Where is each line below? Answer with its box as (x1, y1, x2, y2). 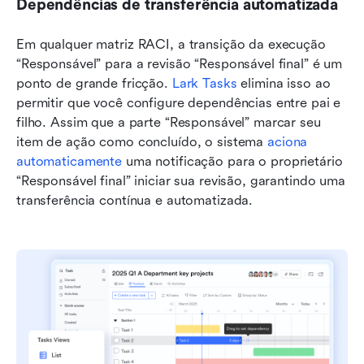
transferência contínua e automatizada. (16, 192, 253, 208)
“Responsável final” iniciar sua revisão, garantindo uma (16, 172, 345, 188)
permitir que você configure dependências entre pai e (16, 94, 341, 110)
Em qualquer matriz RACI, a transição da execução (16, 36, 326, 52)
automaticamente (16, 153, 123, 169)
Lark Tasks (171, 75, 241, 91)
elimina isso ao (240, 75, 331, 91)
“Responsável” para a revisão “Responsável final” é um (16, 55, 343, 71)
